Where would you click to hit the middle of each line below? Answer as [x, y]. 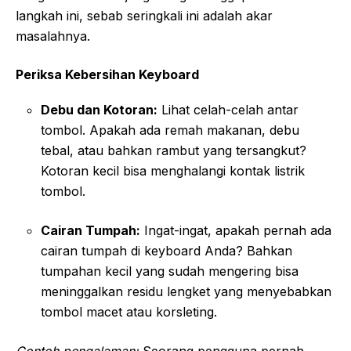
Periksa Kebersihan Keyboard [107, 74]
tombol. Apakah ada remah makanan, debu [170, 130]
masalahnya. [53, 36]
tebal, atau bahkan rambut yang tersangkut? [174, 150]
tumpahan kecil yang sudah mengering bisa [170, 271]
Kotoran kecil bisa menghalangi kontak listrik [173, 170]
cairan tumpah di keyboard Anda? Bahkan [166, 250]
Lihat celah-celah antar [228, 109]
